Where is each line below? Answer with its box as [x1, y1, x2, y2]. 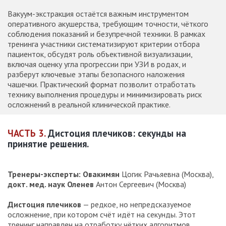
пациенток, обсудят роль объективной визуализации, [8, 49, 192, 60]
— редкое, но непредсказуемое [81, 199, 191, 209]
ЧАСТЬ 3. [8, 127, 45, 139]
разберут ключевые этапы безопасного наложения [8, 69, 185, 80]
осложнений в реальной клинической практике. [8, 99, 171, 110]
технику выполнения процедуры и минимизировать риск [8, 89, 202, 100]
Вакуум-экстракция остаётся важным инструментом [8, 9, 189, 19]
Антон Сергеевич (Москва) [94, 179, 186, 189]
